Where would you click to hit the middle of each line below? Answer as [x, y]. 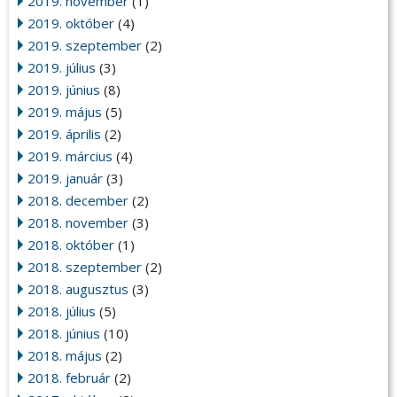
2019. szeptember [85, 46]
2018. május [65, 356]
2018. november [78, 223]
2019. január [65, 179]
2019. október [71, 23]
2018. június [64, 334]
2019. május [65, 112]
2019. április [64, 134]
